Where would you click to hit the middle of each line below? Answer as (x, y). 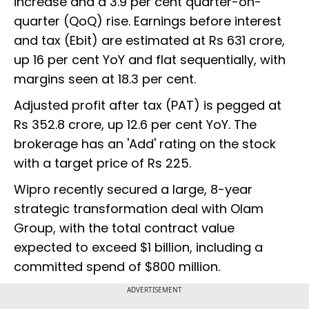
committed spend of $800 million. (117, 267)
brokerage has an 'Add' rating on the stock (145, 144)
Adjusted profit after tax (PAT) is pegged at (148, 106)
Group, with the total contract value (124, 228)
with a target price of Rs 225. (102, 163)
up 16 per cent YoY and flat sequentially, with (150, 60)
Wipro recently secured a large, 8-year (133, 190)
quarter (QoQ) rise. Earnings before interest (148, 21)
